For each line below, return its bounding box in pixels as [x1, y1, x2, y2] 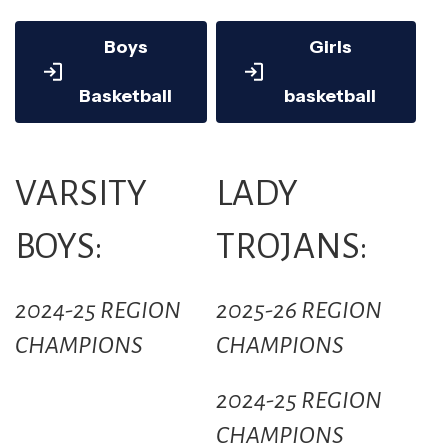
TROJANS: [215, 227, 368, 267]
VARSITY [15, 174, 147, 214]
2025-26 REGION [215, 298, 382, 324]
